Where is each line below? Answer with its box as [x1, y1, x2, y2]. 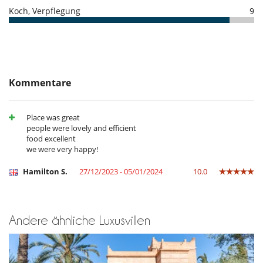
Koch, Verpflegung [9, 5, 80, 17]
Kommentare [9, 76, 71, 90]
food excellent [26, 133, 76, 144]
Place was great [26, 112, 80, 123]
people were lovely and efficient [26, 123, 136, 134]
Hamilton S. [21, 166, 68, 177]
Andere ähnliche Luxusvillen [9, 213, 150, 228]
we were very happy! [26, 144, 98, 155]
